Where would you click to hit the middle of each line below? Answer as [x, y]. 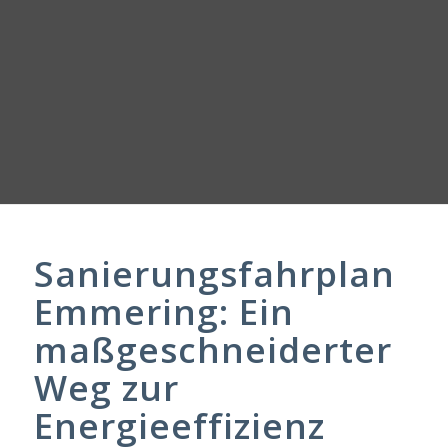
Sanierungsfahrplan [214, 273]
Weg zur [106, 387]
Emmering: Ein [163, 311]
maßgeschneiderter [212, 349]
